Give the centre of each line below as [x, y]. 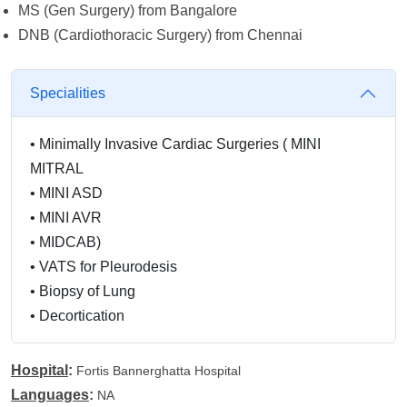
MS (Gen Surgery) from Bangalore [128, 10]
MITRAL [57, 169]
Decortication [82, 316]
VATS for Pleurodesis [108, 267]
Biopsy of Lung [87, 291]
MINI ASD [71, 193]
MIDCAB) [70, 242]
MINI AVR [70, 218]
